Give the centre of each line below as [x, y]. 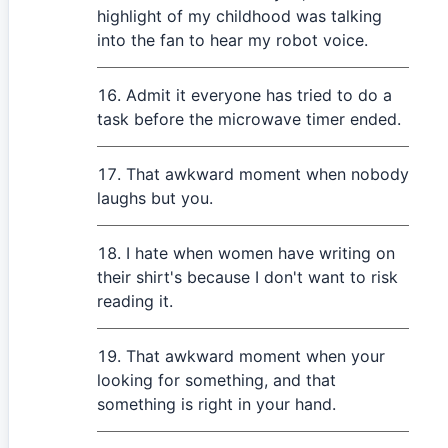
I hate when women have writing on [260, 253]
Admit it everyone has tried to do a [259, 95]
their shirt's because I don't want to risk [247, 277]
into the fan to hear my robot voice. [232, 40]
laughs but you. [155, 198]
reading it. [135, 301]
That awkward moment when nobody [267, 174]
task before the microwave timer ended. [249, 119]
